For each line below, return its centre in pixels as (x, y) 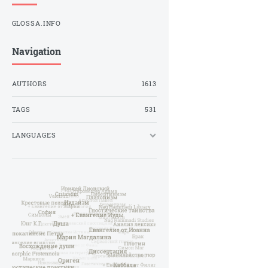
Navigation (36, 51)
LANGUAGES (34, 135)
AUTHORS (29, 84)
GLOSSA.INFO (36, 24)
